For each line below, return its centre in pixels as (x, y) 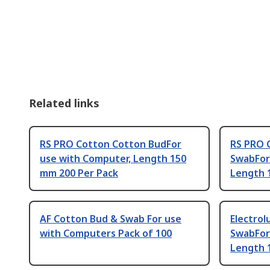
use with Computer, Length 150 (113, 158)
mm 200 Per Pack (79, 173)
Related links (64, 103)
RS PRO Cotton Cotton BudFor (111, 144)
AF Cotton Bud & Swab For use (111, 218)
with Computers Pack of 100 (106, 233)
